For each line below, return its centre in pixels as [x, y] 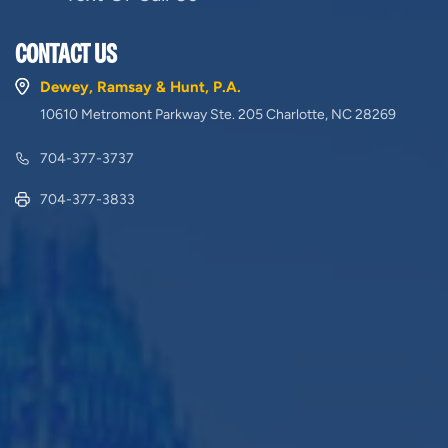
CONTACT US [66, 53]
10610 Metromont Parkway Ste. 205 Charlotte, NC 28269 [218, 114]
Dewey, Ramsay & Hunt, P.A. [140, 86]
